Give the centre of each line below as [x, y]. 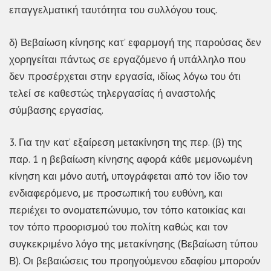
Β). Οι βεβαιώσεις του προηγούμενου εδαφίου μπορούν [135, 261]
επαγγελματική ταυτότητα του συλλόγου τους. [113, 10]
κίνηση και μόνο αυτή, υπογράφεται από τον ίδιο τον [129, 176]
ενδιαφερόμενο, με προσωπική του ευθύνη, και [116, 193]
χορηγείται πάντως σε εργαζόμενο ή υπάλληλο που [127, 59]
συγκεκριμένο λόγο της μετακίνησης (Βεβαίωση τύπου [133, 244]
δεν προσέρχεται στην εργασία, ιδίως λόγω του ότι [125, 76]
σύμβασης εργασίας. [56, 110]
